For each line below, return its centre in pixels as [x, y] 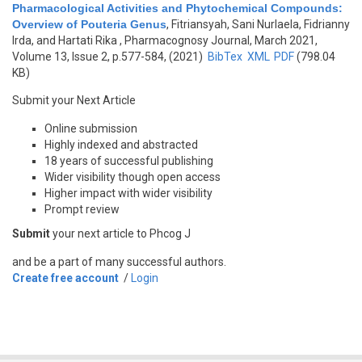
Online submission [91, 128]
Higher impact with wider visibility [128, 193]
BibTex [225, 57]
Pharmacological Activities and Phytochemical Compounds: [177, 8]
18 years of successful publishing [129, 161]
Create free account [65, 278]
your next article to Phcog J [120, 234]
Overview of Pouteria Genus [89, 24]
